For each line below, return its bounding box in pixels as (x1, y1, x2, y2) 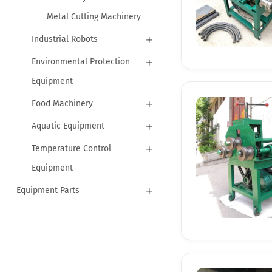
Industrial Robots (31, 33, 98, 44)
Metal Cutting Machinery (46, 11, 141, 22)
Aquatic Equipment (31, 120, 104, 131)
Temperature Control (31, 143, 111, 154)
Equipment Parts (16, 185, 80, 195)
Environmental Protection (31, 56, 130, 67)
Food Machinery (31, 98, 93, 109)
